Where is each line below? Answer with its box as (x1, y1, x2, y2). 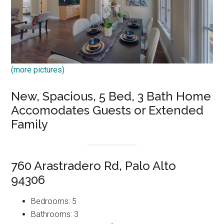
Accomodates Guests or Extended (11, 102, 204, 117)
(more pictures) (11, 64, 65, 74)
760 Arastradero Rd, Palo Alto (11, 158, 176, 173)
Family (11, 116, 48, 131)
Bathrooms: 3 (31, 209, 79, 219)
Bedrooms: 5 (31, 196, 77, 206)
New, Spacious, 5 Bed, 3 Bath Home (11, 88, 211, 103)
